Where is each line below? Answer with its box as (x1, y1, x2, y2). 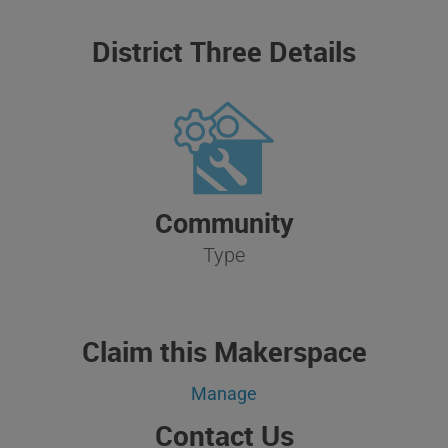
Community (154, 207, 294, 240)
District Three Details (92, 31, 356, 70)
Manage (191, 382, 257, 404)
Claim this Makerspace (81, 331, 367, 370)
